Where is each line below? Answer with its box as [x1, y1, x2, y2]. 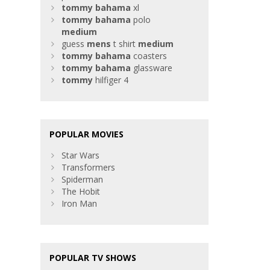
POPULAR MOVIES [49, 128, 124, 140]
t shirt [111, 38, 139, 50]
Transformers [61, 162, 116, 174]
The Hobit [61, 186, 101, 198]
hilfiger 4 [93, 74, 129, 86]
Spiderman [61, 174, 104, 186]
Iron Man [61, 198, 98, 210]
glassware [131, 62, 173, 74]
